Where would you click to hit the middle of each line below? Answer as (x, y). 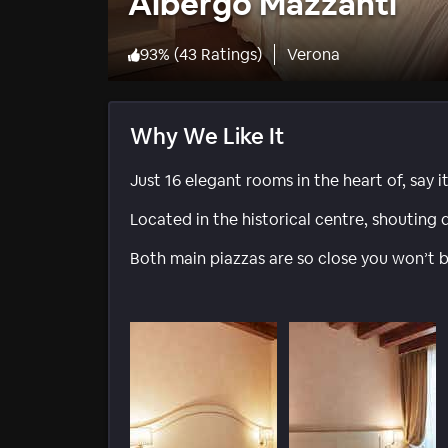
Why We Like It (207, 136)
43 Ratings (218, 55)
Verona (313, 55)
